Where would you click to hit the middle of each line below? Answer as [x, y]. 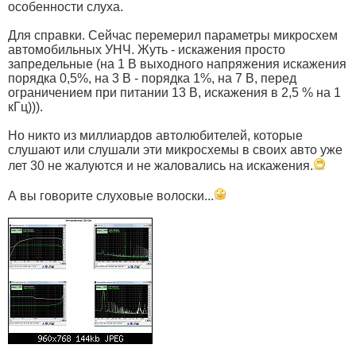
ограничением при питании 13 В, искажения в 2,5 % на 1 [174, 93]
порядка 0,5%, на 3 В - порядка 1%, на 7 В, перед [152, 79]
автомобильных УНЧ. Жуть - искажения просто [147, 50]
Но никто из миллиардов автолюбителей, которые [155, 136]
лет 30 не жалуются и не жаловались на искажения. [161, 166]
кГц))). [25, 107]
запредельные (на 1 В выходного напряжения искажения [177, 64]
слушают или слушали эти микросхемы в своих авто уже [175, 150]
